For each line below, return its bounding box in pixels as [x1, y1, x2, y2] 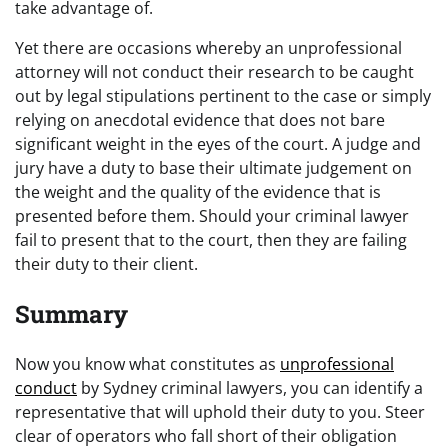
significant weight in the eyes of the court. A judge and [15, 132, 421, 155]
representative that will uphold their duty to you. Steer [15, 400, 425, 423]
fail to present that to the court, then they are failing [15, 228, 407, 251]
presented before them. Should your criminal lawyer [15, 204, 409, 227]
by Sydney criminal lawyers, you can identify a [77, 376, 423, 399]
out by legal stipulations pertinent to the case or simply [15, 84, 431, 107]
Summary [15, 297, 128, 330]
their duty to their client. [15, 252, 198, 275]
